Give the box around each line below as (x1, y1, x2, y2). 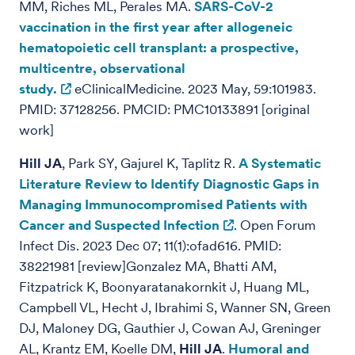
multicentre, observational (19, 60, 185, 76)
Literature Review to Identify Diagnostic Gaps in (19, 176, 319, 192)
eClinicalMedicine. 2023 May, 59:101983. (71, 81, 316, 97)
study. (19, 81, 57, 97)
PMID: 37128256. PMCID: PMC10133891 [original (19, 101, 310, 117)
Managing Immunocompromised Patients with (19, 197, 307, 212)
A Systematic (239, 155, 321, 171)
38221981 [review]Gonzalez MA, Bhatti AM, (19, 258, 277, 274)
